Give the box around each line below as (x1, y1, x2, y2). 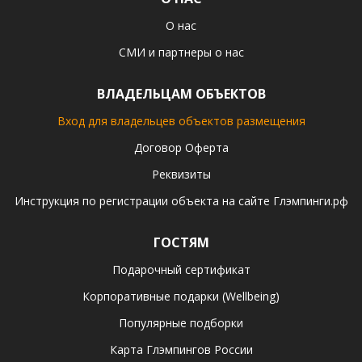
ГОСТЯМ (153, 234, 209, 251)
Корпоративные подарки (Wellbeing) (82, 288, 280, 304)
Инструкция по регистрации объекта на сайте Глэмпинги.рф (14, 193, 348, 208)
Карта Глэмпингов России (109, 342, 253, 357)
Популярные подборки (119, 315, 243, 330)
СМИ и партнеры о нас (118, 44, 244, 60)
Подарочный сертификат (112, 262, 250, 277)
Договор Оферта (133, 140, 229, 155)
